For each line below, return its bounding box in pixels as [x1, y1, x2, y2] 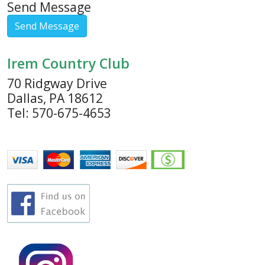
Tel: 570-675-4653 [7, 104, 111, 121]
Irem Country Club [7, 53, 130, 73]
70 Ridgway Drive [7, 75, 107, 92]
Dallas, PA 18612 [7, 89, 103, 106]
